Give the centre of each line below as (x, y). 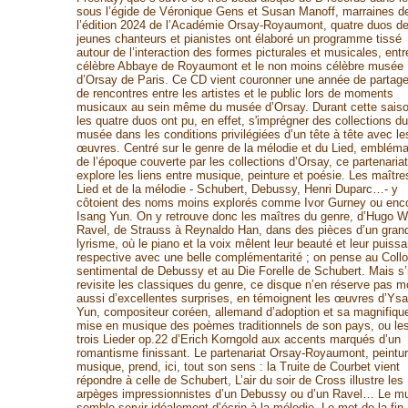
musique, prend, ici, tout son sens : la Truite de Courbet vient (238, 367)
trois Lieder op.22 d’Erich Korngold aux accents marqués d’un (238, 339)
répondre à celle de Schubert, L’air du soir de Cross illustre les (240, 380)
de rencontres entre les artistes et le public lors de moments (235, 93)
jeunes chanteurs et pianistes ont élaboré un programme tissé (239, 39)
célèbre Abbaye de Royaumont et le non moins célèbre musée (240, 66)
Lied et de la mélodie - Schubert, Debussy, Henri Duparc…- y (237, 189)
